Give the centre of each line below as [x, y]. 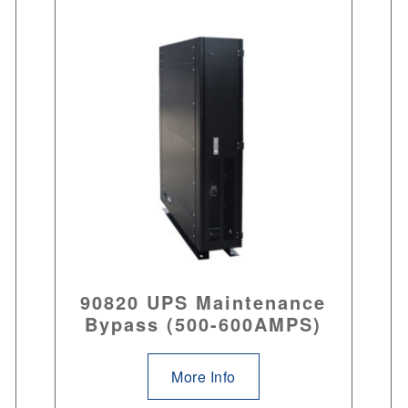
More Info [204, 377]
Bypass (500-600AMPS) [204, 324]
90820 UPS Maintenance [204, 302]
